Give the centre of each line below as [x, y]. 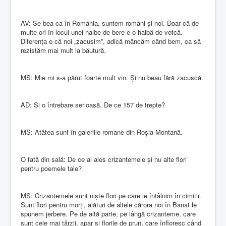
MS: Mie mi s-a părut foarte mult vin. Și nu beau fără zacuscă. [112, 77]
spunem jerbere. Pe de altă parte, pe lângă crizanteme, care [108, 213]
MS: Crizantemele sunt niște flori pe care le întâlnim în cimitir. [111, 195]
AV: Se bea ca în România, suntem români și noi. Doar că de [110, 23]
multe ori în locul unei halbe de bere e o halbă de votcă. [102, 32]
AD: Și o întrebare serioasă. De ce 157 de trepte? [93, 104]
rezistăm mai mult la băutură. [63, 50]
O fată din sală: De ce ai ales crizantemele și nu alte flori [104, 159]
